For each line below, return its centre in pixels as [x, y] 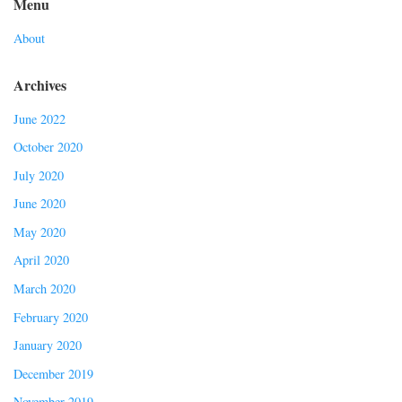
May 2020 [39, 232]
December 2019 [53, 373]
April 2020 [41, 260]
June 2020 [39, 204]
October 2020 [48, 147]
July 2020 [39, 175]
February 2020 [51, 317]
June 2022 [39, 118]
